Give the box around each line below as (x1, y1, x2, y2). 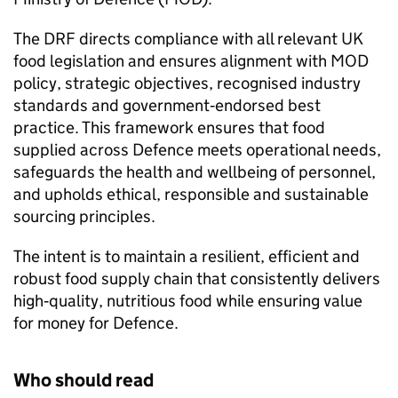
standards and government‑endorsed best (13, 95, 321, 116)
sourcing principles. (13, 206, 155, 227)
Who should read (13, 369, 154, 393)
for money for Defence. (13, 313, 179, 334)
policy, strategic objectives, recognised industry (13, 73, 361, 94)
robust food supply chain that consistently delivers (13, 268, 380, 290)
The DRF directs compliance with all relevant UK (13, 28, 363, 50)
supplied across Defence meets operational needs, (13, 139, 381, 161)
